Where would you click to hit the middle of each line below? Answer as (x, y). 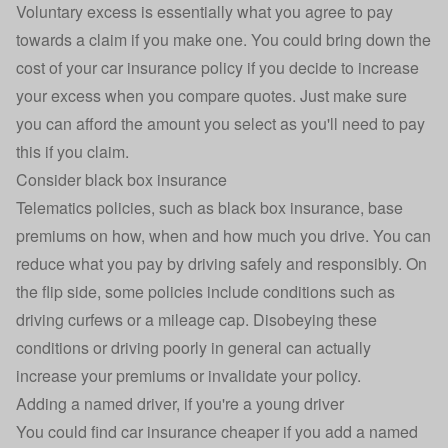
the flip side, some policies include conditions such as (205, 292)
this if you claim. (72, 152)
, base (381, 208)
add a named (371, 432)
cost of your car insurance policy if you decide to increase (217, 68)
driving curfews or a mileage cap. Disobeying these (196, 320)
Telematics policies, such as (117, 208)
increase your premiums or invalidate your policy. (188, 376)
